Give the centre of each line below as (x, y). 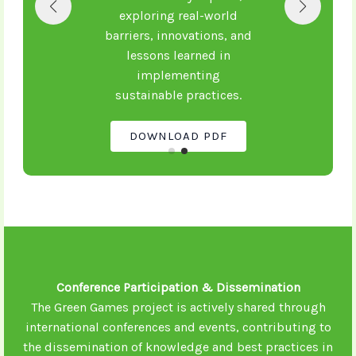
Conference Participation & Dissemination (178, 287)
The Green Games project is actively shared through (178, 307)
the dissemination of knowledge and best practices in (178, 347)
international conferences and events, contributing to (178, 327)
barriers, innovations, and (178, 35)
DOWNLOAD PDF (178, 136)
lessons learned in (178, 55)
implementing (178, 75)
